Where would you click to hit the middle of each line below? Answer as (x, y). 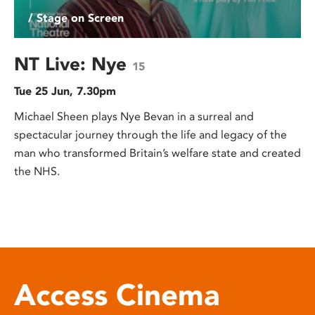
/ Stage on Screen (76, 18)
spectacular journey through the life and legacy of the (150, 135)
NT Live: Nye (73, 64)
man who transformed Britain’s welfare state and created (157, 153)
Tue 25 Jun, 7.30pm (65, 91)
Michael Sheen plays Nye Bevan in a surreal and (134, 117)
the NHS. (37, 172)
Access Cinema (117, 295)
